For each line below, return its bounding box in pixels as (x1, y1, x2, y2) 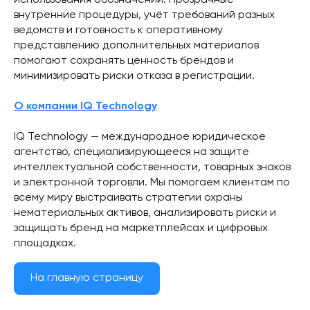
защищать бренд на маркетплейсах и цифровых (14, 223, 268, 235)
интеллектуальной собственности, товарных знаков (14, 162, 291, 174)
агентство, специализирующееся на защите (14, 147, 249, 158)
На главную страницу (30, 273, 143, 284)
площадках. (14, 238, 76, 250)
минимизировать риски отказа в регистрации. (14, 71, 255, 82)
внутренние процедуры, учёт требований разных (14, 10, 275, 21)
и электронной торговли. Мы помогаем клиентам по (14, 177, 290, 189)
